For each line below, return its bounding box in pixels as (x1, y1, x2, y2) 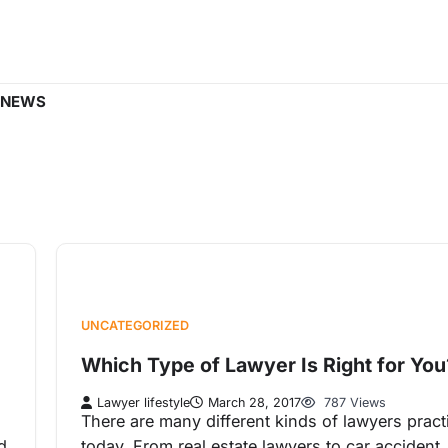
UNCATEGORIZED (81, 318, 189, 334)
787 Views (320, 395, 386, 411)
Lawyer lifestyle (97, 395, 190, 411)
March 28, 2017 (208, 395, 301, 411)
